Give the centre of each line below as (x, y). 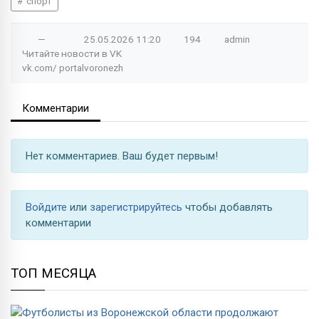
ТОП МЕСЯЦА (53, 273)
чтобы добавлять (229, 207)
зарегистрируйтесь (137, 207)
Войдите (48, 207)
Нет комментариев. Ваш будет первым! (122, 156)
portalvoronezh (91, 67)
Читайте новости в (66, 53)
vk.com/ (41, 67)
